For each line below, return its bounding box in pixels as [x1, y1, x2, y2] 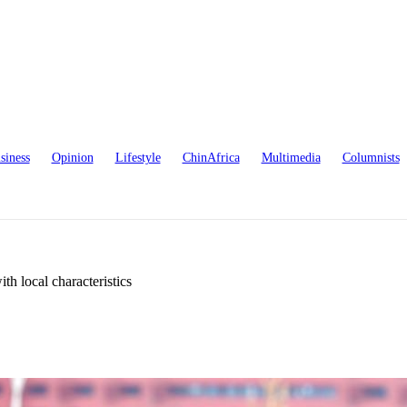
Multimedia [261, 151, 321, 164]
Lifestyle [114, 151, 161, 164]
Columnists [342, 151, 400, 164]
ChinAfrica [182, 151, 240, 164]
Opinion [51, 151, 94, 164]
